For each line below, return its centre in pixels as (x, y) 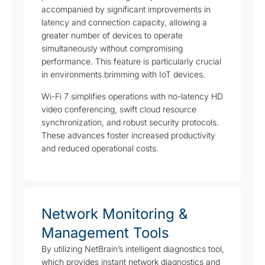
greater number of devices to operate (112, 35)
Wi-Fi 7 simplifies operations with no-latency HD (132, 96)
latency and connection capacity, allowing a (124, 22)
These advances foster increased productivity (128, 135)
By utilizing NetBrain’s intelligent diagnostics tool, (133, 249)
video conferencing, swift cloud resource (119, 109)
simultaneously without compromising (112, 49)
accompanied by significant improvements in (126, 9)
